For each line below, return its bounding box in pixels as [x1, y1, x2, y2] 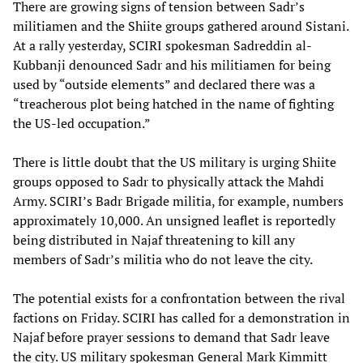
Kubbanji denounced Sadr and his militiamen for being [13, 56, 331, 75]
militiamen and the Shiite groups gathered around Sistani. [13, 17, 348, 36]
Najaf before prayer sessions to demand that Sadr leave [13, 328, 330, 347]
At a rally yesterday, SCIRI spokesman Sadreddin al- [13, 36, 312, 55]
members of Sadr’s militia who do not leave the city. [13, 250, 313, 269]
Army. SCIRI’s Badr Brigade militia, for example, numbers [13, 192, 344, 211]
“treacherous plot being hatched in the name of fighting [13, 95, 334, 113]
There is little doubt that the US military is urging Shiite [13, 153, 336, 172]
